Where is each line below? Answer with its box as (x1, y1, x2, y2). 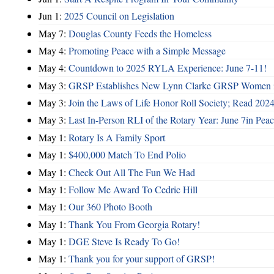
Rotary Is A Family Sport (68, 130, 165, 144)
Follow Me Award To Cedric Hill (68, 182, 198, 196)
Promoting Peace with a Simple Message (68, 43, 226, 57)
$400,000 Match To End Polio (68, 148, 186, 161)
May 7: (39, 26, 68, 40)
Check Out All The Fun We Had (68, 165, 195, 179)
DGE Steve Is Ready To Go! (68, 235, 180, 248)
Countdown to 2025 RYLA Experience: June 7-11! (68, 61, 267, 75)
